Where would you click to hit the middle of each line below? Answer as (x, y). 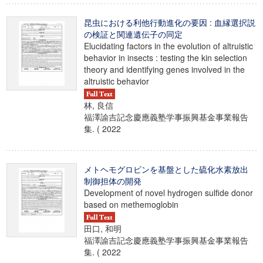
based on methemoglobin (131, 204)
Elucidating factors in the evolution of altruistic (168, 46)
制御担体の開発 (113, 181)
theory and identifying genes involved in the (164, 69)
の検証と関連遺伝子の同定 (133, 34)
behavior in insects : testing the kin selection (166, 58)
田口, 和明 (103, 229)
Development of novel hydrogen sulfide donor (168, 193)
